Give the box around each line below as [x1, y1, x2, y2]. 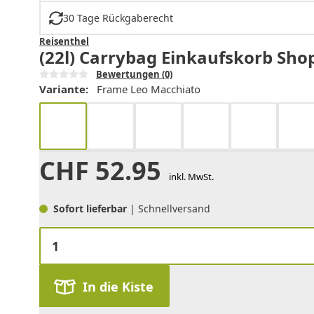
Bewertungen [96, 68, 161, 81]
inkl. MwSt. [168, 170, 214, 184]
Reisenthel [39, 35, 89, 48]
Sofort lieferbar [53, 202, 130, 216]
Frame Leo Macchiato [97, 82, 200, 97]
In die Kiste [82, 278, 153, 296]
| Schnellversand [130, 202, 210, 216]
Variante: [39, 82, 88, 97]
